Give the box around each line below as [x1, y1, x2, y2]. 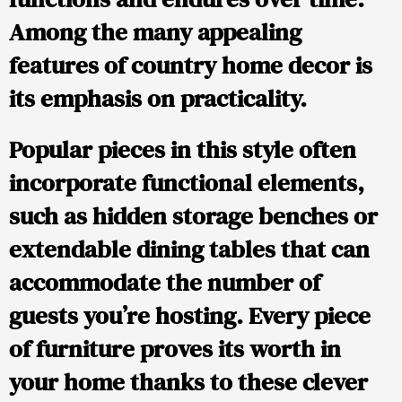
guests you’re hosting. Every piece [9, 299, 371, 333]
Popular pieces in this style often [9, 133, 356, 167]
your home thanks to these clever [9, 365, 368, 399]
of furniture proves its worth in [9, 332, 341, 366]
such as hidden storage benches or [9, 199, 378, 233]
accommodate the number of [9, 266, 320, 300]
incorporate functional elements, [9, 166, 364, 200]
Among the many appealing [9, 15, 301, 49]
